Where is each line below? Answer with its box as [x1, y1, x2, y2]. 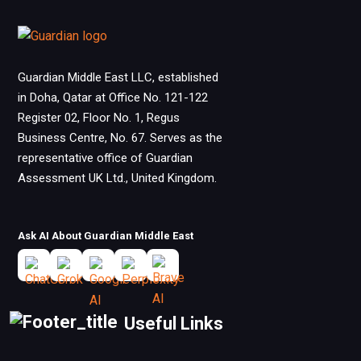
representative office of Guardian [18, 151, 193, 166]
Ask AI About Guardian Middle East [18, 230, 193, 243]
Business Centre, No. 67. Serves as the [18, 131, 222, 146]
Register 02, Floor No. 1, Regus [18, 110, 180, 126]
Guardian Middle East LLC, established [18, 70, 218, 85]
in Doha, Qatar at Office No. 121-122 [18, 90, 208, 106]
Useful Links [120, 313, 223, 334]
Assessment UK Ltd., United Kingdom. [18, 171, 217, 186]
